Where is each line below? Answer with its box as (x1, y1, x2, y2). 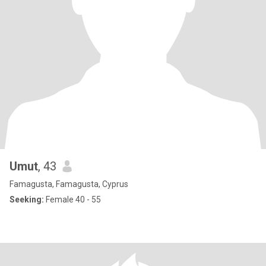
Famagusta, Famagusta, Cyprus (9, 179, 128, 189)
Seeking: (9, 195, 44, 204)
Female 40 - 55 (44, 195, 101, 204)
